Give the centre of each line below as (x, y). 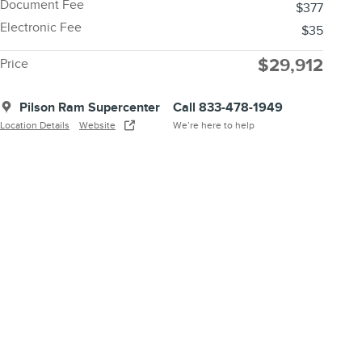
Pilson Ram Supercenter (90, 107)
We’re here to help (214, 125)
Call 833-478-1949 (228, 107)
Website (97, 125)
